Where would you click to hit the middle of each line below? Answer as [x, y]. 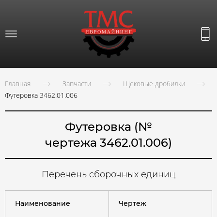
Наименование [43, 204]
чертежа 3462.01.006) [108, 143]
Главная [18, 84]
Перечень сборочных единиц [108, 175]
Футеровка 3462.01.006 [41, 95]
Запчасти [77, 84]
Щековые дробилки [154, 84]
